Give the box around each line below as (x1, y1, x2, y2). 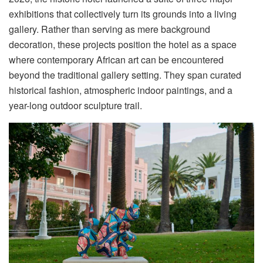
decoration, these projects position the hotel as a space (9, 38, 237, 52)
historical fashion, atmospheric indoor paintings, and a (9, 83, 232, 97)
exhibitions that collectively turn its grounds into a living (9, 7, 237, 21)
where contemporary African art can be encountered (9, 53, 224, 67)
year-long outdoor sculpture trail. (9, 99, 142, 113)
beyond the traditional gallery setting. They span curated (9, 68, 241, 82)
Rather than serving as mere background (41, 22, 210, 36)
